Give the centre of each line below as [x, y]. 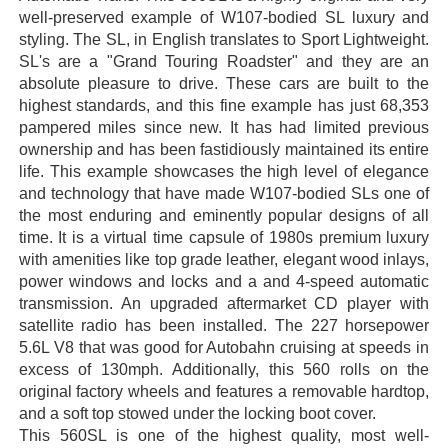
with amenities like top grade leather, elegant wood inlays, [224, 260]
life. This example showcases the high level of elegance [224, 172]
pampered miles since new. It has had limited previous [224, 128]
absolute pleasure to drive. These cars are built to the [224, 84]
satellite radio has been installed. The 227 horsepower [224, 326]
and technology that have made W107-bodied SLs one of [224, 194]
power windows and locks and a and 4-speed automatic [224, 282]
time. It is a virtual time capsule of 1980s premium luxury [224, 238]
